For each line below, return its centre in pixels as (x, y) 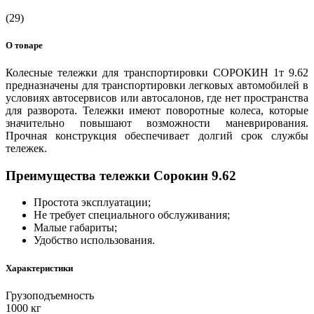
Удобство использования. (94, 240)
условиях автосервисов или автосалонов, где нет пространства (157, 97)
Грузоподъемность (50, 295)
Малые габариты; (75, 228)
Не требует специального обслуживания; (132, 215)
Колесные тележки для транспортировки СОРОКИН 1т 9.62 (157, 72)
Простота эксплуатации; (92, 203)
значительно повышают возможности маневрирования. (157, 123)
